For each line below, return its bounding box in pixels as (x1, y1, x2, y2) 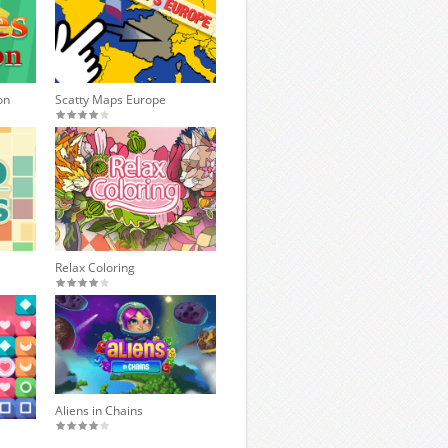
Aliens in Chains (55, 402, 144, 420)
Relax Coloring (55, 258, 136, 276)
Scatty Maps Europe (55, 90, 167, 108)
